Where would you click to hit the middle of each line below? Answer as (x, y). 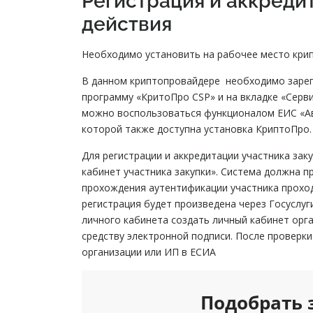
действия (127, 24)
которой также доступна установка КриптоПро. (197, 129)
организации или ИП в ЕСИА (149, 252)
